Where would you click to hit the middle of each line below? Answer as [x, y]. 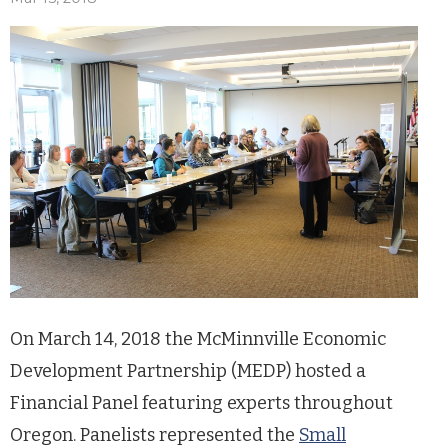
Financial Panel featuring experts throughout [201, 402]
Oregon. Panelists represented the [154, 434]
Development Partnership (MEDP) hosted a [188, 370]
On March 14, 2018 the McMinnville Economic [198, 338]
